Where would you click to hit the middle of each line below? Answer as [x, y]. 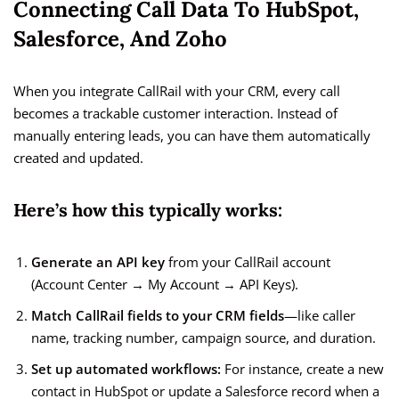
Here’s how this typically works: [148, 210]
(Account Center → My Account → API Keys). [165, 285]
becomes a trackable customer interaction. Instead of [175, 114]
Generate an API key [98, 262]
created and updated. [78, 158]
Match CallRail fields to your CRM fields [158, 316]
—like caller [320, 316]
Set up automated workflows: [126, 369]
